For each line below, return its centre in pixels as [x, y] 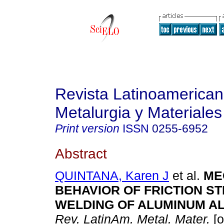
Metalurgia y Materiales [138, 112]
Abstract [81, 153]
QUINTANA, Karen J [112, 176]
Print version [87, 128]
